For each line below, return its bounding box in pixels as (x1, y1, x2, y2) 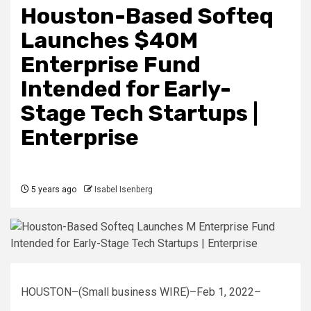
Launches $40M (21, 27, 198, 54)
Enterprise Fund (21, 51, 201, 78)
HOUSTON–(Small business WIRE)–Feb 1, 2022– (21, 285, 261, 299)
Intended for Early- (21, 76, 231, 103)
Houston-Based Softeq (21, 3, 274, 30)
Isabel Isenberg (94, 185, 153, 195)
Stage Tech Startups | (21, 100, 258, 127)
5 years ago (29, 185, 76, 195)
